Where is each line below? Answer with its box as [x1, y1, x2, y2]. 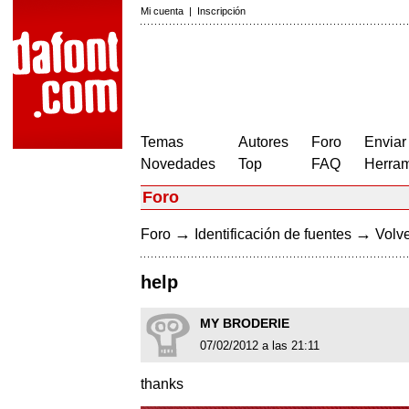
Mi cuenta [141, 5, 184, 16]
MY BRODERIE [200, 316, 289, 331]
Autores [238, 134, 288, 150]
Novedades [141, 156, 215, 172]
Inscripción [197, 5, 246, 16]
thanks [141, 376, 184, 393]
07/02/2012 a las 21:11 [200, 339, 320, 353]
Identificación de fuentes [194, 226, 351, 242]
